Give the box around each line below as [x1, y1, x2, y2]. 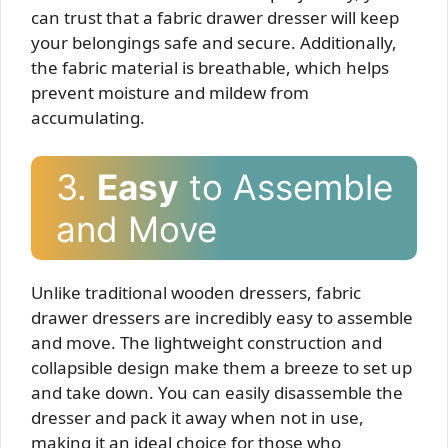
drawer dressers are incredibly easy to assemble [31, 305, 413, 329]
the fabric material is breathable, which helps [31, 56, 389, 79]
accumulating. [31, 106, 145, 129]
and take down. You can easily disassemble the [31, 380, 403, 404]
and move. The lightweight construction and [31, 330, 382, 354]
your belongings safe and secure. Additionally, [31, 31, 397, 54]
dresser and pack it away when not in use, [31, 405, 364, 429]
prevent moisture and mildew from [31, 81, 309, 104]
